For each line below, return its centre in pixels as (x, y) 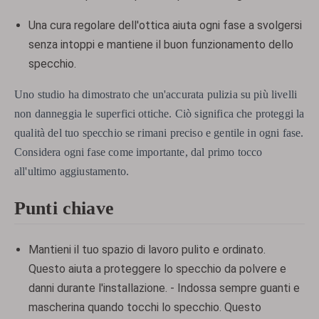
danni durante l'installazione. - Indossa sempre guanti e (164, 288)
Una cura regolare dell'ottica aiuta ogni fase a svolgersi (165, 25)
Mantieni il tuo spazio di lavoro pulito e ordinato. (147, 249)
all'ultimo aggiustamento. (72, 171)
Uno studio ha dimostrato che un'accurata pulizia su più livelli (156, 94)
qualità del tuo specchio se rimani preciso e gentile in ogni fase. (159, 133)
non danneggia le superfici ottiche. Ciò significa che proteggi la (159, 114)
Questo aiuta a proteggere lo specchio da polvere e (157, 268)
